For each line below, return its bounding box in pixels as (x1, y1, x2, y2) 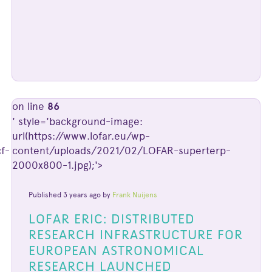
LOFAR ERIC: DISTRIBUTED (29, 211, 195, 228)
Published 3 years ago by (29, 190, 113, 199)
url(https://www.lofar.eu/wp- (12, 130, 150, 143)
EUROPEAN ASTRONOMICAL (29, 242, 205, 259)
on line (12, 100, 47, 113)
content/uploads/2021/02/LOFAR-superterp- (12, 144, 231, 157)
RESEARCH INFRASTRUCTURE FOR (29, 226, 243, 243)
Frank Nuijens (112, 190, 158, 199)
